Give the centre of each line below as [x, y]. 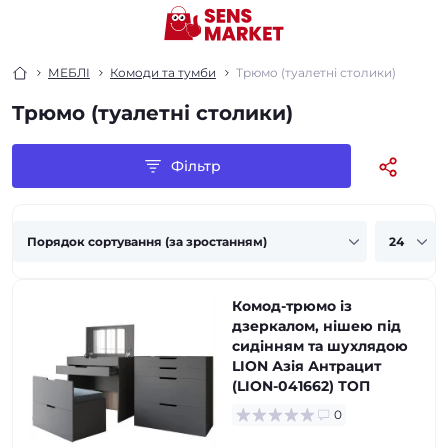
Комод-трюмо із [292, 306]
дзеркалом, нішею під [316, 326]
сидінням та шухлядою [320, 346]
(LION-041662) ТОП [301, 386]
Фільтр [195, 166]
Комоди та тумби [163, 72]
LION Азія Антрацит [306, 366]
